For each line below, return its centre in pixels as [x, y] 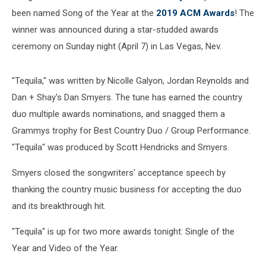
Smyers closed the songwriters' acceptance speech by [119, 173]
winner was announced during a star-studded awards [115, 30]
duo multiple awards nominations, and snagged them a [118, 114]
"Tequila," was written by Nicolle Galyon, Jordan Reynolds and [130, 81]
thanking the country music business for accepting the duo [127, 189]
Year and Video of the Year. [65, 248]
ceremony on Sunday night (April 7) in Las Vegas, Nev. [117, 46]
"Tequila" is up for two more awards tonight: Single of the [123, 232]
